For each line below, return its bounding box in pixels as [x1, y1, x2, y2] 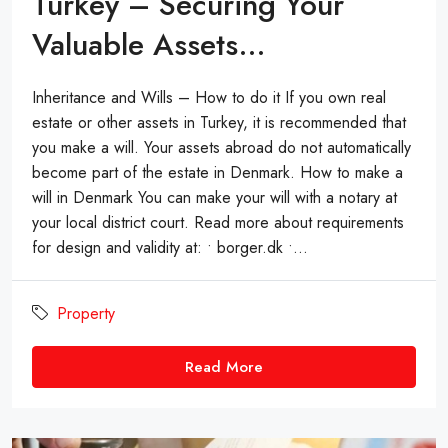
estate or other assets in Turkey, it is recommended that [32, 111, 406, 135]
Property [57, 302, 115, 326]
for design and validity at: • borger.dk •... [32, 236, 308, 260]
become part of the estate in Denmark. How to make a [32, 161, 403, 185]
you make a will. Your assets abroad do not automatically [32, 136, 411, 160]
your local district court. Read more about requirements [32, 211, 404, 235]
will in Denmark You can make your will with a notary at [32, 186, 397, 210]
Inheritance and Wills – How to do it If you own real [32, 86, 386, 110]
